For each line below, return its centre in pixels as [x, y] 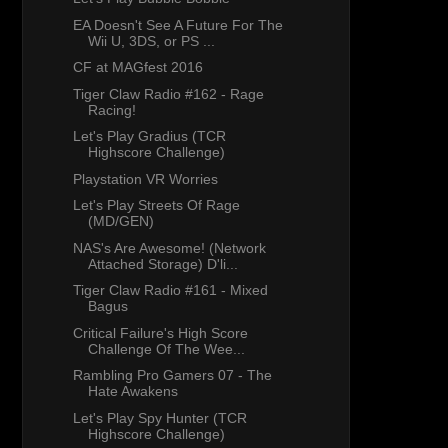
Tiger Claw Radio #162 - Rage [168, 93]
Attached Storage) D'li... [162, 263]
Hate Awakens [132, 391]
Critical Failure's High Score [160, 332]
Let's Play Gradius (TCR [149, 136]
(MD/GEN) [120, 221]
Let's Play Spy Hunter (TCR [159, 417]
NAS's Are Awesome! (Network [169, 247]
